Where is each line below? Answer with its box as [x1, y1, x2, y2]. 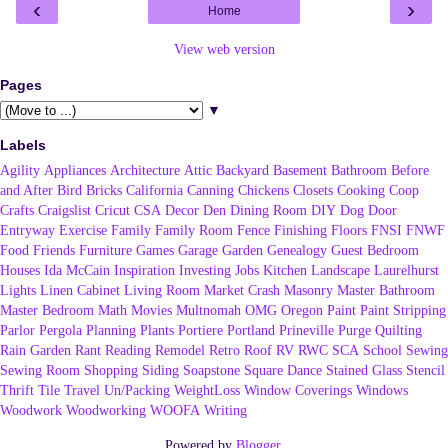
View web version [173, 41, 275, 58]
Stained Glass [326, 362, 402, 379]
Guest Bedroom [331, 242, 419, 259]
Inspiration [114, 262, 175, 279]
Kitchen [263, 262, 307, 279]
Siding [142, 362, 179, 379]
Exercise [59, 222, 107, 239]
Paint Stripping [360, 302, 446, 319]
